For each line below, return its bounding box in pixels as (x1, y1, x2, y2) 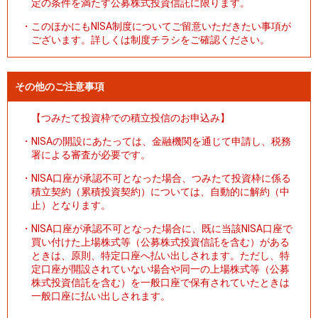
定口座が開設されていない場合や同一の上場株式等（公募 (31, 263, 290, 275)
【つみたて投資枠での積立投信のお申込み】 (31, 111, 230, 124)
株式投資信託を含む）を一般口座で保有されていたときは (31, 276, 290, 288)
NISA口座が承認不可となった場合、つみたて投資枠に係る (31, 172, 291, 184)
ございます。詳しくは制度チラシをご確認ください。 (31, 33, 270, 45)
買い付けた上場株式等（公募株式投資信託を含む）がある (31, 236, 290, 248)
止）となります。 (31, 199, 111, 211)
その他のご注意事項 (15, 80, 104, 92)
